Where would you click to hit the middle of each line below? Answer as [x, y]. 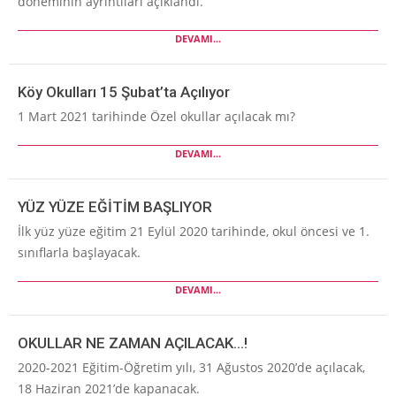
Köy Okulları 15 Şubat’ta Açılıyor [124, 92]
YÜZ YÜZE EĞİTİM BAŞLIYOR [115, 207]
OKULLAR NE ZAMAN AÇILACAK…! [133, 343]
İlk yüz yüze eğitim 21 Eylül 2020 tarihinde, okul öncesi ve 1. [194, 232]
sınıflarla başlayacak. [79, 253]
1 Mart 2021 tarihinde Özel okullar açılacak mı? [156, 117]
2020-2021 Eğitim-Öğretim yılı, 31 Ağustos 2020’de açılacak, [191, 368]
